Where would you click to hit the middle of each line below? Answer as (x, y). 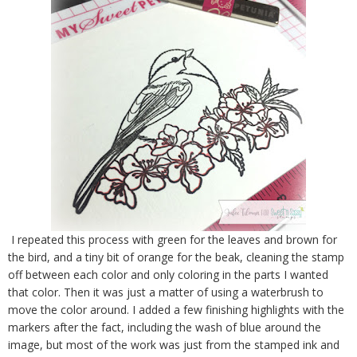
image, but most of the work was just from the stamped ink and (174, 344)
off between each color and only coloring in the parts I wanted (168, 274)
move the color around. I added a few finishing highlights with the (176, 309)
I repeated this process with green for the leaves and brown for (173, 239)
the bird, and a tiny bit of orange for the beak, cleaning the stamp (176, 257)
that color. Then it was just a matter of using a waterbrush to (166, 292)
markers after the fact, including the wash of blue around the (165, 327)
